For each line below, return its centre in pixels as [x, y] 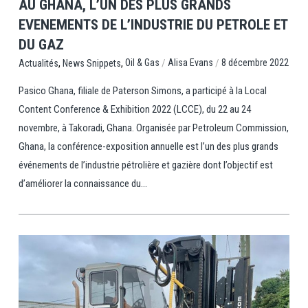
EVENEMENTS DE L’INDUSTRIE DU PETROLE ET [153, 24]
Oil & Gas [142, 63]
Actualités [38, 63]
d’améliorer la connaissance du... [82, 183]
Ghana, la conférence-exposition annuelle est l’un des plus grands [148, 146]
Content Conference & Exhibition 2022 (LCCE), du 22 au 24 [134, 109]
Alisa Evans [190, 63]
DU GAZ [41, 44]
